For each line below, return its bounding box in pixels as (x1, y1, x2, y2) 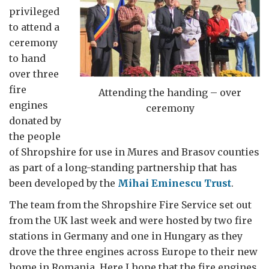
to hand (9, 52, 46, 64)
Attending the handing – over (98, 86, 241, 98)
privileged (9, 5, 59, 17)
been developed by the (9, 177, 118, 189)
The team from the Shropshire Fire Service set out (9, 199, 252, 211)
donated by (9, 115, 61, 127)
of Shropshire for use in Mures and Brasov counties (9, 146, 259, 158)
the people (9, 130, 61, 142)
